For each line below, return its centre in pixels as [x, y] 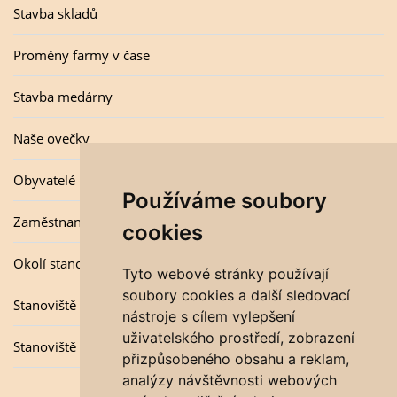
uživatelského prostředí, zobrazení [238, 338]
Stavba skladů [55, 13]
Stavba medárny [63, 97]
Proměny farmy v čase [82, 55]
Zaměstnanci [52, 222]
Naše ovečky [51, 138]
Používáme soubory [224, 201]
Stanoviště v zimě [66, 305]
